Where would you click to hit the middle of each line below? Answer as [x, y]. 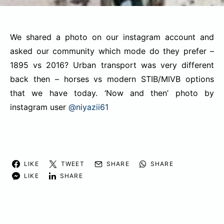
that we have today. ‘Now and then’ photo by [112, 93]
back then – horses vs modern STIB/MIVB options [112, 79]
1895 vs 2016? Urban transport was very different [112, 65]
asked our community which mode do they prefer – [112, 51]
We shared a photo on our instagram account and [112, 37]
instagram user [39, 107]
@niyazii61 [88, 107]
